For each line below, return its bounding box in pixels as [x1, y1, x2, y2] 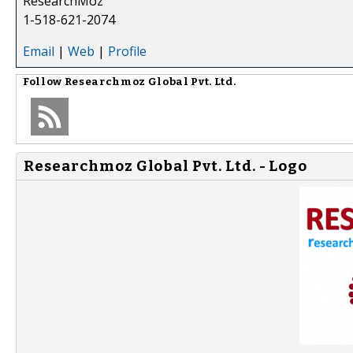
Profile [108, 42, 147, 60]
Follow [23, 75, 65, 88]
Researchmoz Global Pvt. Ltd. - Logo [24, 157, 308, 175]
